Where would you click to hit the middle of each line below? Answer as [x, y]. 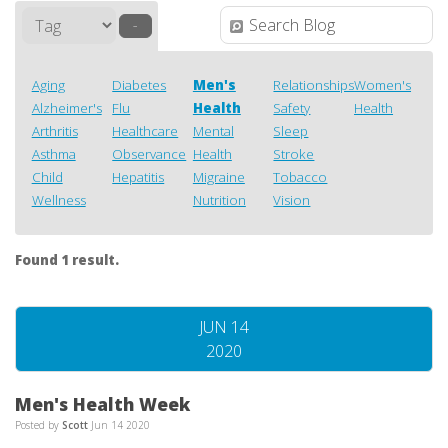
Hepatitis [138, 176]
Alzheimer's [66, 107]
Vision [292, 199]
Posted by [38, 424]
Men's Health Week [102, 403]
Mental [213, 130]
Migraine [218, 176]
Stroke [294, 153]
